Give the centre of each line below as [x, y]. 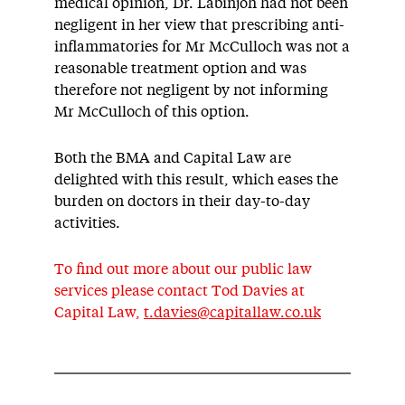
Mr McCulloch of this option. [152, 112]
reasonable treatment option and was [180, 69]
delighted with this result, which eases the [196, 180]
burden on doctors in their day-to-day [182, 202]
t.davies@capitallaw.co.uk [232, 313]
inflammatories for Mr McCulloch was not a [202, 47]
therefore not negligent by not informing [191, 90]
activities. [87, 223]
